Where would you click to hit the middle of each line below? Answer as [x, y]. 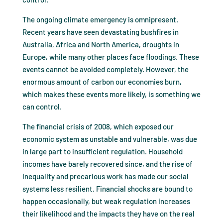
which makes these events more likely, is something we [111, 94]
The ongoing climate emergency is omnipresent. [100, 20]
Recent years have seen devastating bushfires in [100, 32]
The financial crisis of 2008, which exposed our [98, 127]
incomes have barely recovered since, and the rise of [107, 164]
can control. [42, 107]
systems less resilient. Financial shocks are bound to [107, 189]
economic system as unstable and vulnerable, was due [110, 139]
